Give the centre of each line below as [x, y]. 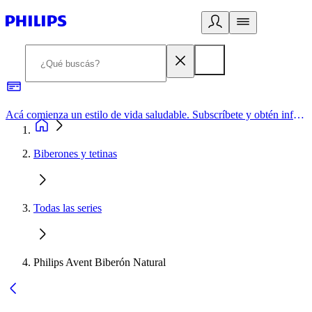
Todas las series [68, 208]
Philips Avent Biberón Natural [100, 262]
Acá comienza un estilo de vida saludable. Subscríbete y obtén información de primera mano [299, 115]
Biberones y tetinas [75, 154]
